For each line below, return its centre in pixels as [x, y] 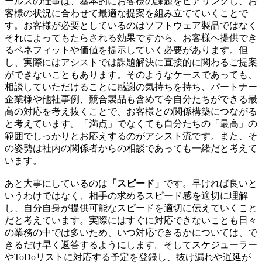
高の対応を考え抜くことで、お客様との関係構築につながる [131, 112]
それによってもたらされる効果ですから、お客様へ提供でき [131, 38]
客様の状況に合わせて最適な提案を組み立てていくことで [126, 13]
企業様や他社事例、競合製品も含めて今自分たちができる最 [131, 99]
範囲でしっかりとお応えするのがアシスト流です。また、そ [131, 136]
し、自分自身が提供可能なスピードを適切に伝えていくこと [131, 208]
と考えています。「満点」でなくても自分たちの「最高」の [131, 124]
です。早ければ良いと [211, 184]
